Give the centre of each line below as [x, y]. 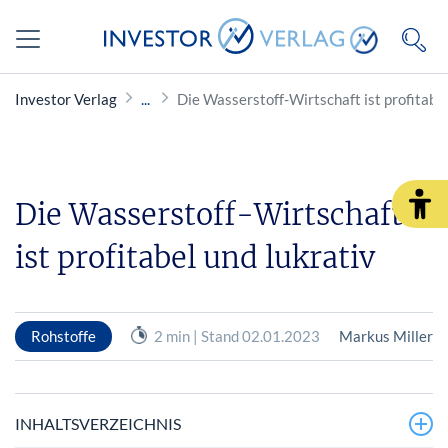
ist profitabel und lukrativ [195, 257]
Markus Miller [385, 335]
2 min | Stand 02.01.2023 [236, 335]
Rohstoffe [63, 335]
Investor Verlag [66, 99]
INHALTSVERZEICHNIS [98, 423]
